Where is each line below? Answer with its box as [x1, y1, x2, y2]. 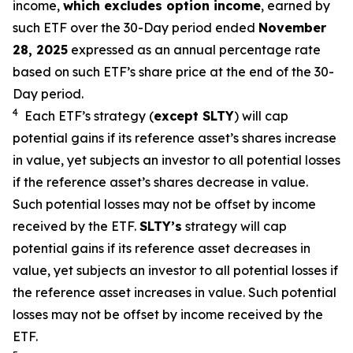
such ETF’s [72, 64, 136, 80]
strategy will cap [182, 218, 287, 234]
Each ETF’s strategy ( [24, 108, 154, 124]
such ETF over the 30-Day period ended [13, 20, 255, 35]
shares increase [239, 130, 336, 146]
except [154, 108, 203, 124]
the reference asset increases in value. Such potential [13, 284, 336, 300]
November [258, 20, 326, 35]
